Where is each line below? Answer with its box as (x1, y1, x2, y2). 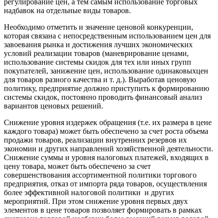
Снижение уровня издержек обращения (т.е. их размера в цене (4, 118, 212, 127)
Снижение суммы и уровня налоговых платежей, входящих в (4, 153, 209, 162)
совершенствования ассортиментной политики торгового (4, 171, 197, 180)
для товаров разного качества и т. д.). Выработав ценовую (4, 75, 196, 84)
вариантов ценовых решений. (4, 102, 103, 110)
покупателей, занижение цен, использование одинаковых (4, 67, 196, 75)
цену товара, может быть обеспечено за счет (4, 162, 151, 171)
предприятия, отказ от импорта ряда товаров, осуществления (4, 180, 207, 188)
